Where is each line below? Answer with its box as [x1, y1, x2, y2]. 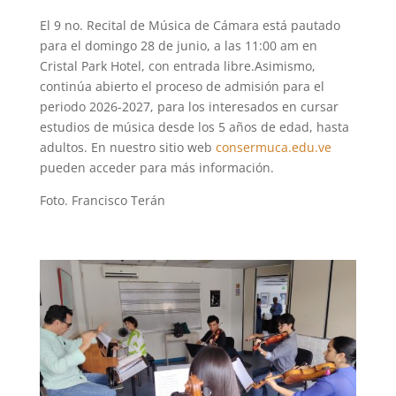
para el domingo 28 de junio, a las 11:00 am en [39, 36, 317, 54]
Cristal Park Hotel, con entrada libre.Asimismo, [39, 57, 316, 74]
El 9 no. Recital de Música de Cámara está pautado [39, 16, 340, 34]
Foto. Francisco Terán [39, 191, 165, 209]
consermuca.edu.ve [215, 138, 331, 156]
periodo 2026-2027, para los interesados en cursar [39, 97, 339, 115]
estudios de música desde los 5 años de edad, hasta [39, 118, 349, 135]
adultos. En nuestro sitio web [39, 138, 216, 156]
